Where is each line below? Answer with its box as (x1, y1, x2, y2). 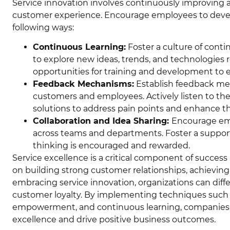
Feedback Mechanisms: (33, 79, 134, 89)
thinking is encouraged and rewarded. (33, 140, 190, 150)
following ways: (12, 22, 74, 32)
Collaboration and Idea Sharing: (33, 116, 171, 126)
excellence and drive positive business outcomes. (12, 214, 216, 224)
